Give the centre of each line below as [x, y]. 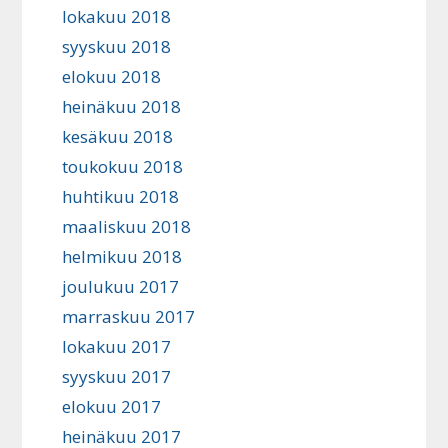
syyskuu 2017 [117, 377]
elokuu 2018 [112, 77]
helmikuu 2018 [122, 257]
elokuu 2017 [112, 407]
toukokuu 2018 [123, 167]
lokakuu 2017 [117, 347]
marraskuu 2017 [129, 317]
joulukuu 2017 [121, 287]
